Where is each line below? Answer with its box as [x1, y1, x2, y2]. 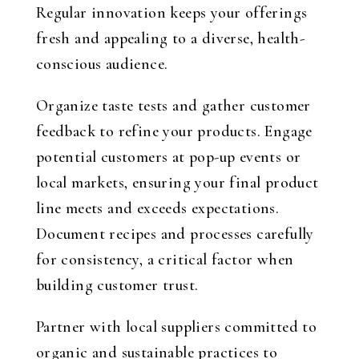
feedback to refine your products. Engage [35, 122, 313, 141]
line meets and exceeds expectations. [35, 199, 280, 218]
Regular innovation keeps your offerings [35, 3, 308, 22]
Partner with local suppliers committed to [35, 317, 317, 337]
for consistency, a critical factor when [35, 250, 294, 269]
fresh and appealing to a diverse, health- [35, 29, 305, 48]
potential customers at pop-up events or [35, 147, 301, 167]
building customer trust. [35, 276, 199, 295]
